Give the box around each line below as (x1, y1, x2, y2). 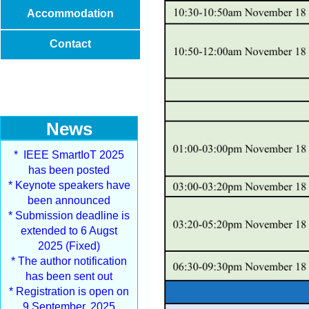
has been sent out (26, 270, 112, 282)
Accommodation (27, 8, 114, 19)
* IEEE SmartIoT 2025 (14, 149, 124, 161)
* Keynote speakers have (8, 179, 130, 191)
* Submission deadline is (8, 210, 130, 221)
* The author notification (11, 255, 127, 267)
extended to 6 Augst (21, 225, 117, 237)
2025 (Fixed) (38, 240, 100, 252)
